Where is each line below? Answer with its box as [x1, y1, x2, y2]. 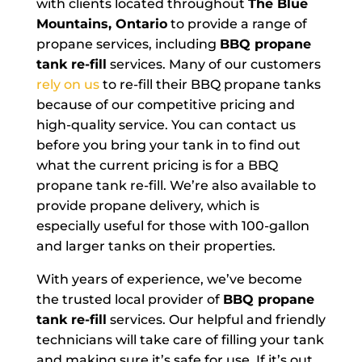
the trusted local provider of [36, 292, 223, 308]
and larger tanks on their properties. [36, 238, 276, 255]
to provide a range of [166, 16, 307, 32]
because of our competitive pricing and [36, 97, 295, 113]
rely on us [36, 77, 99, 93]
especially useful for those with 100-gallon [36, 218, 309, 234]
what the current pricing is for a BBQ [36, 158, 278, 174]
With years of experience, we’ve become [36, 271, 302, 288]
